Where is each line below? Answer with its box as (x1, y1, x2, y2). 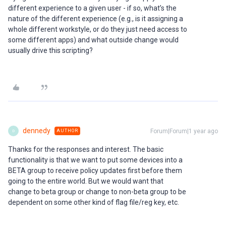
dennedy (23, 127, 50, 135)
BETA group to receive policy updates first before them (8, 166, 182, 175)
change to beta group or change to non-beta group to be (8, 188, 186, 196)
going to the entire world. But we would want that (8, 177, 163, 185)
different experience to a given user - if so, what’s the (8, 4, 177, 12)
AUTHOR (56, 128, 78, 133)
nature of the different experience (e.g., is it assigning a (8, 15, 183, 23)
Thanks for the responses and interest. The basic (8, 145, 163, 153)
